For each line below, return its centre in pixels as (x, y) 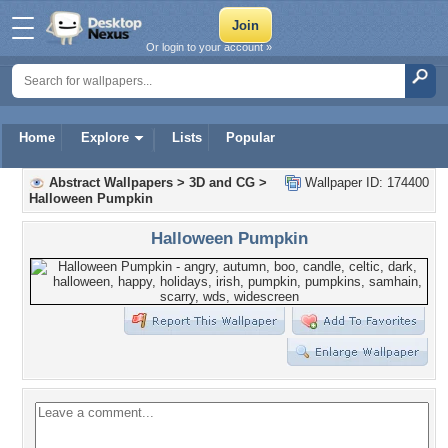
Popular (250, 137)
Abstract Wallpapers (111, 182)
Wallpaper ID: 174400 (365, 182)
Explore (105, 137)
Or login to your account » (209, 47)
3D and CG (222, 182)
